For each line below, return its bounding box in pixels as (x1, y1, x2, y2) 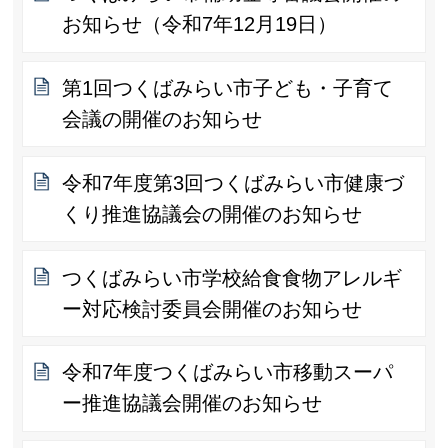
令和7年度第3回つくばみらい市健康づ (62, 171, 405, 194)
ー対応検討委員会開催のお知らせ (62, 297, 363, 320)
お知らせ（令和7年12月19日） (62, 13, 338, 36)
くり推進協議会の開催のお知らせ (62, 202, 363, 225)
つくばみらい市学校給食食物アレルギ (62, 266, 403, 289)
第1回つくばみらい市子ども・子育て (62, 77, 394, 100)
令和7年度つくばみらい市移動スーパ (62, 361, 394, 384)
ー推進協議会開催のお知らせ (62, 392, 323, 415)
